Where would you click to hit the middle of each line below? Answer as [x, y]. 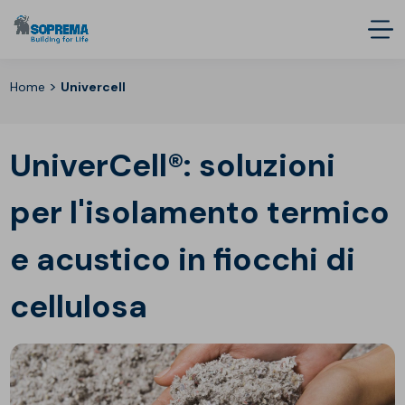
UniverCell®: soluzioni [173, 165]
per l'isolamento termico [200, 212]
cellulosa [79, 306]
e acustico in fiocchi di [183, 259]
